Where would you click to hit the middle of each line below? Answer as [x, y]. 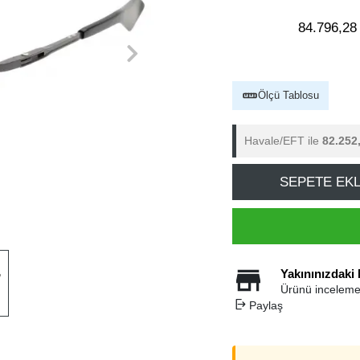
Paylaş [266, 305]
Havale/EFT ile [283, 141]
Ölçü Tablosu [288, 95]
